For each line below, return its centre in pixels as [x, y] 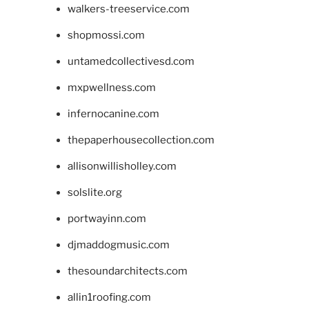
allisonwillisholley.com [122, 167]
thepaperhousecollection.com [141, 140]
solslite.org [94, 193]
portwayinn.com [107, 219]
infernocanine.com [113, 114]
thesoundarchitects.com [127, 271]
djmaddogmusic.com [118, 245]
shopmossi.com [106, 36]
